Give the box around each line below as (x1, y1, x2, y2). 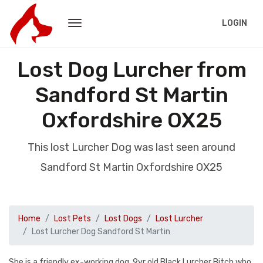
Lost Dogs (104, 214, 142, 224)
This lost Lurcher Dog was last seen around (28, 141, 235, 154)
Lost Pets (54, 214, 91, 224)
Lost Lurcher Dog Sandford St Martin (32, 227, 170, 237)
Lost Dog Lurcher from (16, 57, 247, 82)
